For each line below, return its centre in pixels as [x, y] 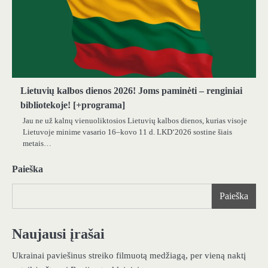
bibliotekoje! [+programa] [73, 105]
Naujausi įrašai [58, 234]
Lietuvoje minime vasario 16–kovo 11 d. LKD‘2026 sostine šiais [127, 132]
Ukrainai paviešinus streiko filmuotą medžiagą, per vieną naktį [129, 256]
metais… [37, 144]
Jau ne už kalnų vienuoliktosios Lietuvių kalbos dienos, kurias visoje [135, 121]
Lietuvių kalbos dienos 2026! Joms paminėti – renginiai [131, 91]
